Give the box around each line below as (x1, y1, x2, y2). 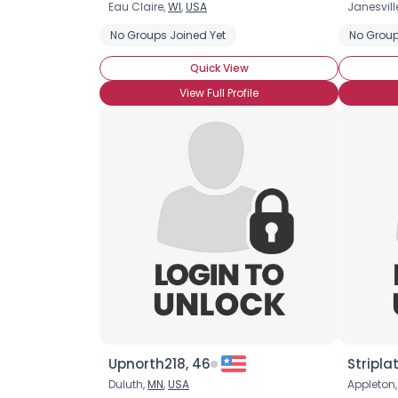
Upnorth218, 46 (108, 354, 211, 373)
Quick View (189, 60, 249, 76)
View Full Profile (179, 85, 259, 100)
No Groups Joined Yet (110, 28, 226, 43)
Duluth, (108, 377, 147, 392)
